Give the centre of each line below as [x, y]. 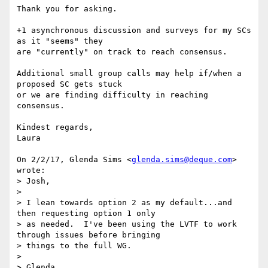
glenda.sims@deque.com [182, 160]
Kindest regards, [55, 127]
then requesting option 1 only [86, 214]
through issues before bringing [89, 235]
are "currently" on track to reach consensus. [122, 52]
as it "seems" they [60, 41]
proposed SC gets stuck [69, 84]
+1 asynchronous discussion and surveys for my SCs [134, 31]
